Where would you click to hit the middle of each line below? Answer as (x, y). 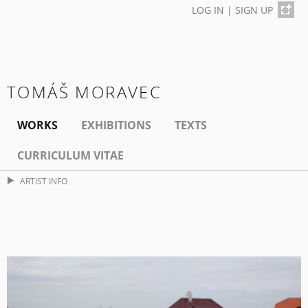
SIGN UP (254, 10)
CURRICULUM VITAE (70, 156)
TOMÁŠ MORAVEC (85, 92)
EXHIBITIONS (116, 125)
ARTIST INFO (43, 181)
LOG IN (208, 10)
